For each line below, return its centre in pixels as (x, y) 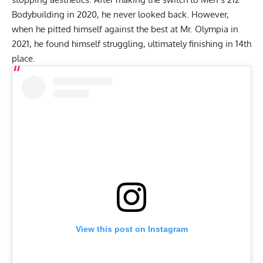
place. (25, 58)
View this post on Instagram (131, 229)
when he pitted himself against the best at (96, 29)
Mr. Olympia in (209, 29)
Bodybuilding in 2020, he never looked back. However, (120, 14)
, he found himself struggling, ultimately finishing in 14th (140, 43)
